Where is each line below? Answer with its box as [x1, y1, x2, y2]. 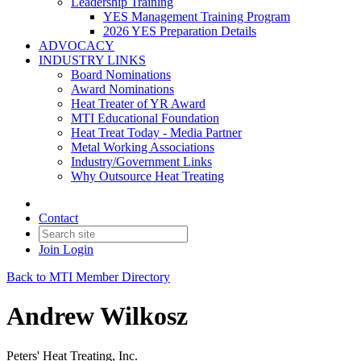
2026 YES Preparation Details [103, 24, 256, 38]
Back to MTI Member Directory [6, 270, 170, 284]
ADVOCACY [39, 39, 114, 52]
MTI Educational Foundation [71, 111, 219, 125]
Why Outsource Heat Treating [71, 169, 224, 183]
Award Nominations [71, 82, 174, 96]
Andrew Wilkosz [6, 301, 188, 331]
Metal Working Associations [71, 140, 214, 154]
